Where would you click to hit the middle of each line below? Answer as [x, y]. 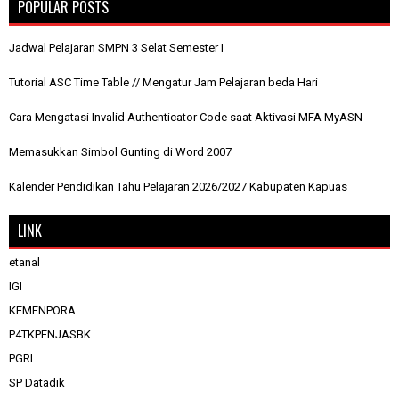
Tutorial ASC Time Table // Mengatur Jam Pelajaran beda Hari [163, 82]
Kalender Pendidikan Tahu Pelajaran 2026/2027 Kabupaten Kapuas [178, 187]
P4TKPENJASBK [50, 335]
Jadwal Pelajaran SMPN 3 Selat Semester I [116, 47]
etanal [24, 263]
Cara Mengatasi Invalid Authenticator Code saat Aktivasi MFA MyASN [186, 117]
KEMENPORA [42, 311]
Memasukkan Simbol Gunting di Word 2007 [120, 152]
